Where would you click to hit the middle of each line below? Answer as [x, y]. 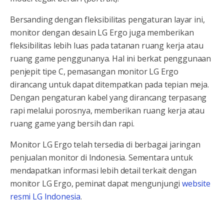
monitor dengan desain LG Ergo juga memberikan [102, 33]
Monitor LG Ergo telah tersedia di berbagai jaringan [105, 145]
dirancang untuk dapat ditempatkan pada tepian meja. [109, 85]
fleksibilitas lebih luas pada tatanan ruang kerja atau [107, 46]
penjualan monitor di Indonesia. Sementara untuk [101, 158]
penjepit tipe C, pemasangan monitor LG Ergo [94, 72]
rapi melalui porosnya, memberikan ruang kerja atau [107, 111]
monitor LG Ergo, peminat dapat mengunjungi [96, 184]
